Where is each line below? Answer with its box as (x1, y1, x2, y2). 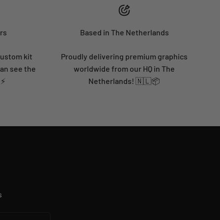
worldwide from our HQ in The (74, 64, 175, 74)
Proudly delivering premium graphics (61, 52, 188, 61)
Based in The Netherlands (80, 27, 169, 37)
